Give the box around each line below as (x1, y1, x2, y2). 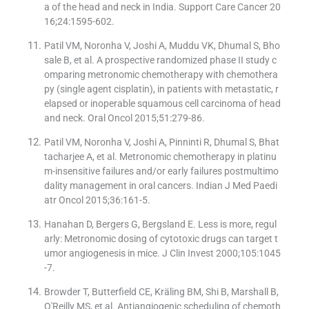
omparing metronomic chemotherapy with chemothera (43, 69, 278, 81)
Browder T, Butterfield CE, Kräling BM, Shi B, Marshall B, (43, 286, 279, 298)
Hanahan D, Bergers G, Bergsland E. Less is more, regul (43, 219, 277, 230)
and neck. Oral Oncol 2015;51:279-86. (43, 112, 205, 124)
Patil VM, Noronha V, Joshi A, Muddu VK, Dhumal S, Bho (43, 40, 280, 52)
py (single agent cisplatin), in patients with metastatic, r (43, 83, 279, 95)
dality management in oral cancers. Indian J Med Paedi (43, 180, 277, 192)
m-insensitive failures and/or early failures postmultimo (43, 166, 279, 177)
